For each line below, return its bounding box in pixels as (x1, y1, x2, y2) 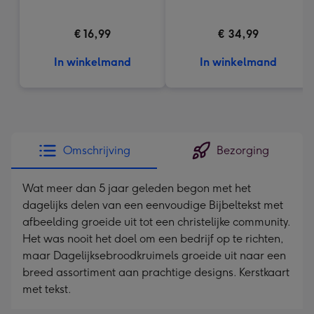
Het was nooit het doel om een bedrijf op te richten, (22, 232, 284, 245)
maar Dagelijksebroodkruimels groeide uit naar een (22, 249, 286, 262)
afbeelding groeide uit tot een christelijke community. (22, 215, 290, 228)
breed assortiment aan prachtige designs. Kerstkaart (22, 266, 289, 279)
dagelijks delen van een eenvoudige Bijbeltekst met (22, 198, 283, 212)
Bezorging (216, 144, 269, 157)
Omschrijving (63, 144, 130, 157)
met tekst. (22, 282, 71, 296)
